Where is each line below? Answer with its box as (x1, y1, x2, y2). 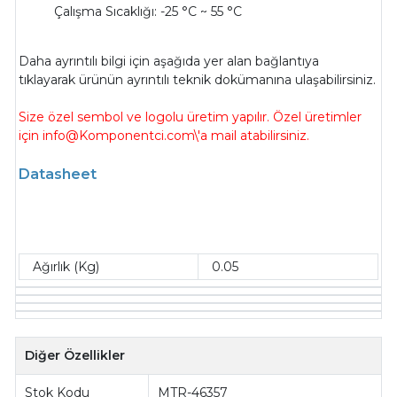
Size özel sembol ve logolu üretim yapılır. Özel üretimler (19, 109, 362, 126)
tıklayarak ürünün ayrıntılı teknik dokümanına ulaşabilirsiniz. (19, 72, 377, 89)
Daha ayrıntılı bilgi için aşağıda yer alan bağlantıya (19, 53, 320, 70)
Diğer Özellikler (25, 347, 126, 364)
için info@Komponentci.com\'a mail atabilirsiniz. (19, 128, 310, 144)
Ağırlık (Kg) (33, 258, 100, 275)
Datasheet (19, 166, 97, 183)
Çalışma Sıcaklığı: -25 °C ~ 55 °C (54, 4, 243, 20)
